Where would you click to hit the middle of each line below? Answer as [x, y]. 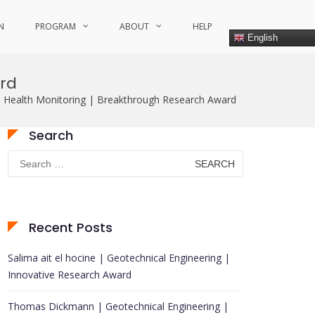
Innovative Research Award [70, 275]
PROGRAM [56, 26]
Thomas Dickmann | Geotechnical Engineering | [118, 306]
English [261, 37]
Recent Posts [71, 227]
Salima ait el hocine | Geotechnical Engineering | [119, 258]
